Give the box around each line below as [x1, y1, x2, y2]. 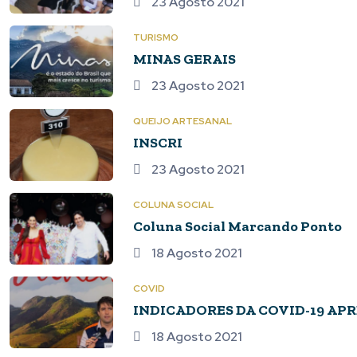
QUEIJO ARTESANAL [133, 115, 232, 127]
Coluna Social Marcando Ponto [133, 218, 342, 235]
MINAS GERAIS [133, 50, 236, 68]
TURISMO [133, 31, 178, 44]
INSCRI [133, 134, 182, 151]
